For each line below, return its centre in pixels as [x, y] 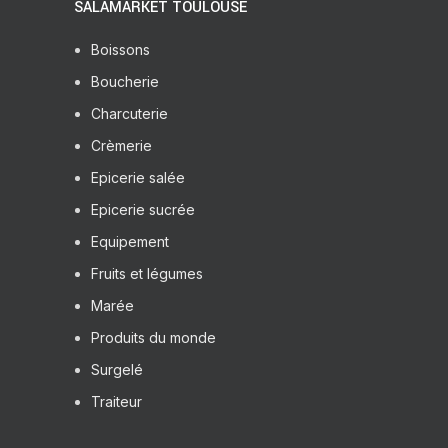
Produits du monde [153, 337]
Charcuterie [129, 113]
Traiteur [116, 401]
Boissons [120, 49]
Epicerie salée [138, 177]
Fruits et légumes [147, 273]
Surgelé [117, 369]
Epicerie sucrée [143, 209]
